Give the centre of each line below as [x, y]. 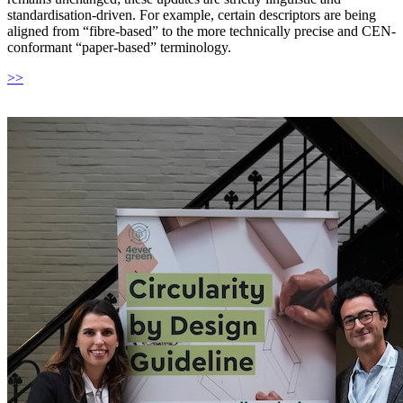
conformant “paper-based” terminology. [119, 48]
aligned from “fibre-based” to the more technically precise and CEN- [201, 31]
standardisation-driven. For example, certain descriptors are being [192, 15]
